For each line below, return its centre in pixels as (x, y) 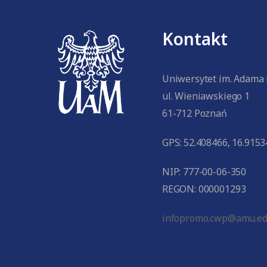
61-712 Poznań (194, 113)
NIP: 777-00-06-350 (204, 172)
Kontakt (195, 39)
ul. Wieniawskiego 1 (206, 96)
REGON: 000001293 (204, 189)
